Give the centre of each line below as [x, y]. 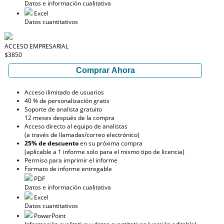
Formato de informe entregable [68, 169]
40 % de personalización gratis [67, 101]
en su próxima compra [110, 143]
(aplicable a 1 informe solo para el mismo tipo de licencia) [104, 152]
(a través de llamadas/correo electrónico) [82, 135]
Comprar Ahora [105, 70]
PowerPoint [49, 216]
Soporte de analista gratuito [63, 109]
